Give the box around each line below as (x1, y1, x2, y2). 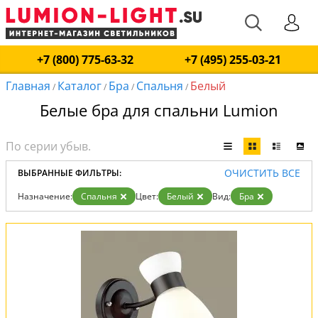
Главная (6, 78, 50, 94)
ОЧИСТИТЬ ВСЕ (224, 165, 300, 180)
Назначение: (18, 190, 72, 202)
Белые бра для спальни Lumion (40, 99, 278, 121)
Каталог (57, 78, 102, 94)
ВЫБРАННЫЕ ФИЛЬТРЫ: (18, 167, 121, 179)
